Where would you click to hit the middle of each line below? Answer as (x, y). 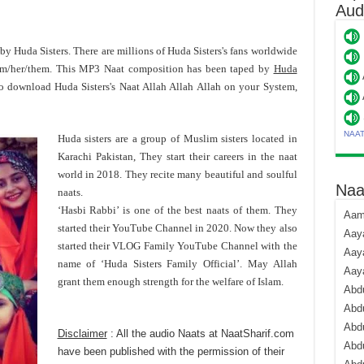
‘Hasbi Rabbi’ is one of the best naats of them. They (177, 210)
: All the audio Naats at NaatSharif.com (200, 334)
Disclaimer (82, 334)
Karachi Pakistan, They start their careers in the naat (177, 156)
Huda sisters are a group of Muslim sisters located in (177, 139)
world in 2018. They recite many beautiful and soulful (177, 174)
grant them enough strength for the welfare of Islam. (170, 282)
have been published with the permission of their (171, 351)
